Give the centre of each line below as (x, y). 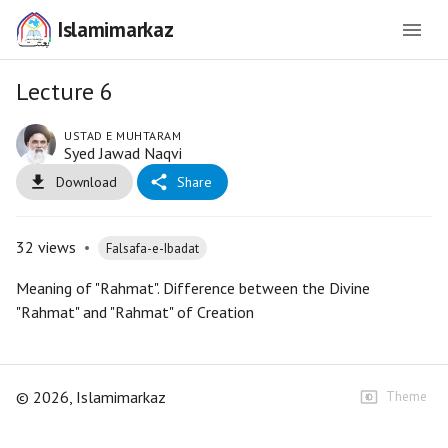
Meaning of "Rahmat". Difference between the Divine (193, 288)
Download (86, 182)
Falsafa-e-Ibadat (152, 248)
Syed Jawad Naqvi (123, 153)
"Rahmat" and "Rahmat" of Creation (135, 312)
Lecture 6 (64, 91)
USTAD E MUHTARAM (122, 135)
